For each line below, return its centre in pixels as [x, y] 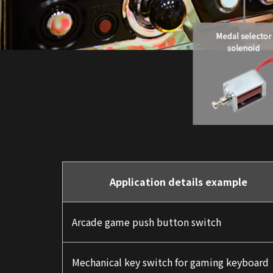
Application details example [178, 182]
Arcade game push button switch [147, 222]
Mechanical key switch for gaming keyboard [170, 262]
